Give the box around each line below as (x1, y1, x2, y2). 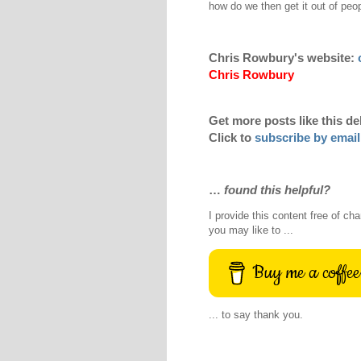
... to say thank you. (209, 308, 303, 321)
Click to (209, 130, 255, 144)
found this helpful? (224, 183, 330, 197)
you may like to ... (209, 224, 293, 237)
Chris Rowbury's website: (209, 50, 358, 64)
